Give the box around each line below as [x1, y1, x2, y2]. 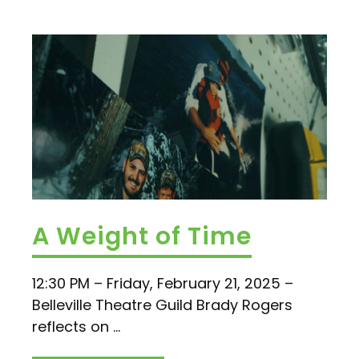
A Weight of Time [32, 219, 252, 253]
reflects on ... [32, 316, 120, 337]
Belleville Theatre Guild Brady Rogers [32, 294, 292, 315]
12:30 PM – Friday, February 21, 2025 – [32, 272, 293, 293]
